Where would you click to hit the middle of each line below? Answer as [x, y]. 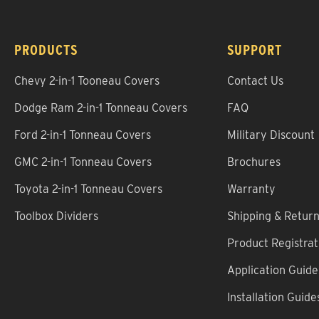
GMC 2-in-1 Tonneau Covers [83, 162]
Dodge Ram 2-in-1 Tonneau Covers [101, 108]
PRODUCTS [46, 50]
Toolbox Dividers [56, 216]
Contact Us [255, 81]
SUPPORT [254, 50]
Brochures [253, 162]
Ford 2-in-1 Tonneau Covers [83, 135]
